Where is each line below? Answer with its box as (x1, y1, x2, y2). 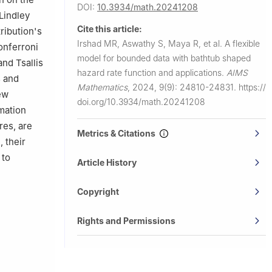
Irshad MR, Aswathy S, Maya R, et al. (77, 38, 225, 49)
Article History (77, 157, 137, 168)
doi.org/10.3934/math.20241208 (77, 96, 205, 107)
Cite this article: (77, 23, 142, 34)
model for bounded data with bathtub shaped (77, 52, 251, 63)
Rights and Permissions (77, 215, 175, 226)
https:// (239, 81, 266, 92)
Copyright (77, 186, 119, 197)
